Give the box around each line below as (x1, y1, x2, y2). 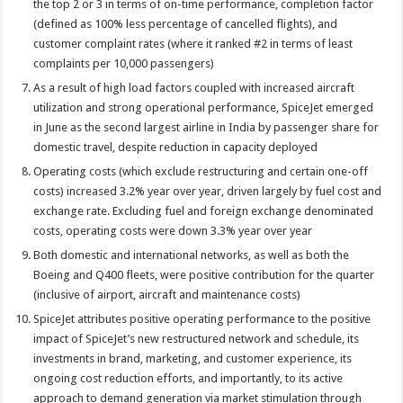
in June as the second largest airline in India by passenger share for (33, 120, 380, 134)
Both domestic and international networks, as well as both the (33, 247, 350, 262)
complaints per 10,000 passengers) (33, 56, 215, 70)
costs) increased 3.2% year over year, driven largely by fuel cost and (33, 184, 382, 198)
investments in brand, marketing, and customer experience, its (33, 351, 353, 365)
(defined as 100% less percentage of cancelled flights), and (33, 16, 338, 31)
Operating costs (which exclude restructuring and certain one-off (33, 164, 369, 178)
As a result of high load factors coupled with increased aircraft (33, 80, 355, 94)
